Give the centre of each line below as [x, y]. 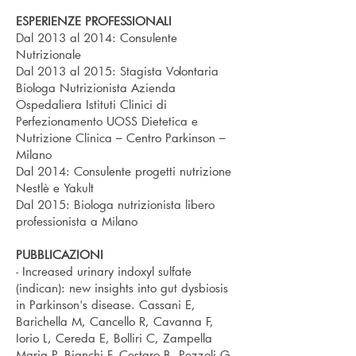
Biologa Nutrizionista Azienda [96, 87]
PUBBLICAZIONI [60, 254]
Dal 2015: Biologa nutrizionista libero [115, 204]
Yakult [79, 188]
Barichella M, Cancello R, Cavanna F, [115, 321]
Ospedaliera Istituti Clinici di [91, 104]
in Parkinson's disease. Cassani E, [106, 304]
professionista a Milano [77, 221]
